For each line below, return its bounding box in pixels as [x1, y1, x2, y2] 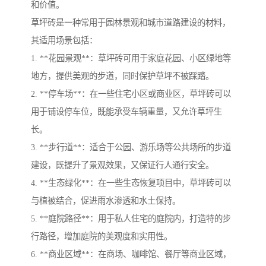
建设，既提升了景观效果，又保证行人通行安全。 [31, 160, 214, 170]
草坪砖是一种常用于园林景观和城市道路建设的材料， [31, 18, 230, 28]
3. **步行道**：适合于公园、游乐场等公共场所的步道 [31, 142, 231, 153]
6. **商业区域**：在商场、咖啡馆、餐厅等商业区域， [31, 249, 231, 259]
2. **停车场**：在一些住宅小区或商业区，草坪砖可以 [31, 89, 231, 99]
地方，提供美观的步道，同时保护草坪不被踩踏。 [31, 71, 214, 81]
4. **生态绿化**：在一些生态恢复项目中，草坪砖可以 [31, 178, 231, 188]
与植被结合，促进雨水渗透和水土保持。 [31, 196, 180, 206]
